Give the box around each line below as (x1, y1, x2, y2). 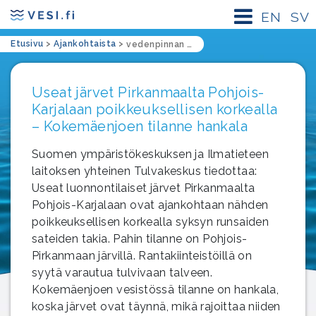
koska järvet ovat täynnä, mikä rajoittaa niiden (32, 300, 281, 313)
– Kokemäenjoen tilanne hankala (32, 118, 248, 135)
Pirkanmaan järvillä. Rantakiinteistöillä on (32, 249, 253, 262)
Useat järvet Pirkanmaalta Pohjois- (32, 84, 265, 101)
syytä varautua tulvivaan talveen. (32, 266, 213, 279)
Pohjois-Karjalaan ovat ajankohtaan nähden (32, 198, 269, 212)
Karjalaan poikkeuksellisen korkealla (32, 101, 278, 118)
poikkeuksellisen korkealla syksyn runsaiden (32, 215, 269, 229)
